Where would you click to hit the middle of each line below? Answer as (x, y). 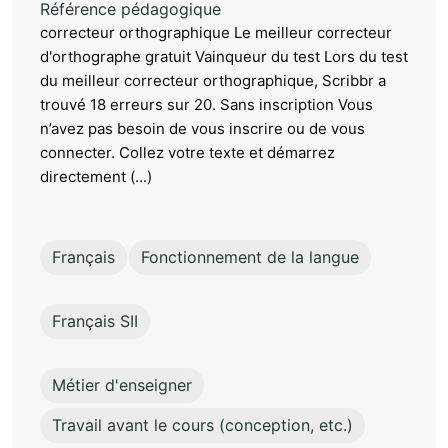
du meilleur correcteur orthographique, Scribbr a (213, 81)
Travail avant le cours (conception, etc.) (202, 425)
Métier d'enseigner (122, 385)
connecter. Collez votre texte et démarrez (187, 153)
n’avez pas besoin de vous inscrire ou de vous (202, 129)
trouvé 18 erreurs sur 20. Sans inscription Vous (206, 105)
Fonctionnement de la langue (250, 257)
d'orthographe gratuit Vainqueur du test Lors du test (224, 57)
